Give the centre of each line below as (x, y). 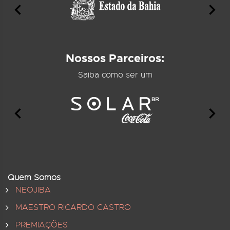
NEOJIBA (33, 190)
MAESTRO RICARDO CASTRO (73, 207)
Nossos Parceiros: (115, 58)
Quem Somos (34, 178)
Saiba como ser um (115, 75)
